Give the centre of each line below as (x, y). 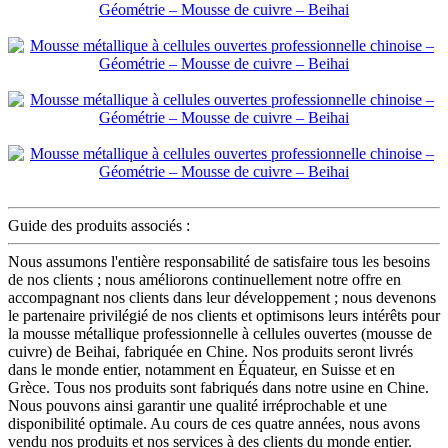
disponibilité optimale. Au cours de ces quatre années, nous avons (214, 424)
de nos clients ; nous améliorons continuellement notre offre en (204, 280)
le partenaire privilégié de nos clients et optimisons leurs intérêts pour (224, 316)
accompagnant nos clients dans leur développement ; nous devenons (222, 298)
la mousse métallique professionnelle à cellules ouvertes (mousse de (220, 334)
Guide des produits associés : (99, 226)
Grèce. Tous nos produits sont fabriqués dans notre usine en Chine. (218, 388)
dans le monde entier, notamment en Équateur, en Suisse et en (201, 370)
